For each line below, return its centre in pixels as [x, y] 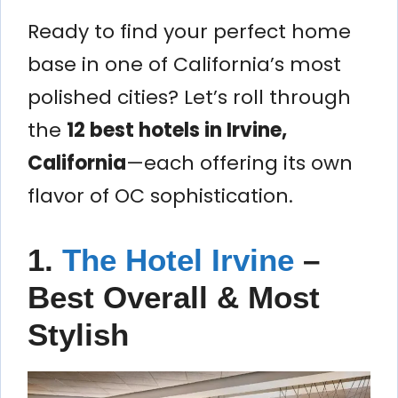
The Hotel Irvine [178, 259]
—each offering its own [239, 163]
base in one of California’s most [184, 64]
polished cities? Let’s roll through [189, 97]
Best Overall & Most [174, 297]
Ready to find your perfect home [189, 31]
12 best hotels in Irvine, [177, 130]
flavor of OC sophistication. [160, 195]
